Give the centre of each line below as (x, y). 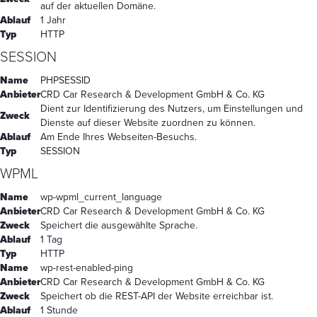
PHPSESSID (65, 80)
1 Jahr (53, 20)
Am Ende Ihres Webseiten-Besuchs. (119, 137)
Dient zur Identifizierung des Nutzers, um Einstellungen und (172, 108)
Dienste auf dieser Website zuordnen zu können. (148, 122)
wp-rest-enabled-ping (87, 267)
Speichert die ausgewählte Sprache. (119, 225)
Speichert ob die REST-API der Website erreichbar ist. (157, 296)
